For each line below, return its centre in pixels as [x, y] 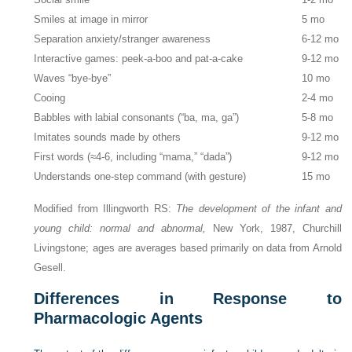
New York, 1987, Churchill [274, 228]
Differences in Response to [188, 298]
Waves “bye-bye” [73, 79]
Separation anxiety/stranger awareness [123, 39]
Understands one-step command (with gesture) [140, 177]
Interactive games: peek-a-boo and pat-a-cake [139, 59]
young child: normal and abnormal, [120, 228]
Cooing [50, 98]
